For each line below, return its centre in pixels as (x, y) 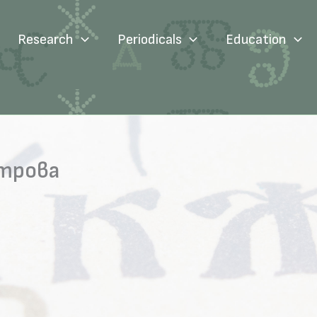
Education (256, 40)
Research (46, 40)
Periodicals (150, 40)
